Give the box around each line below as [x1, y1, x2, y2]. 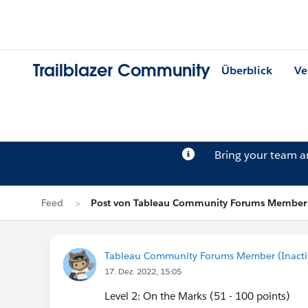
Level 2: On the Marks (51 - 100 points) [104, 289, 290, 302]
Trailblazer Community [33, 60, 210, 82]
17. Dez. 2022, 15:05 [104, 265, 181, 277]
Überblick [221, 63, 272, 78]
